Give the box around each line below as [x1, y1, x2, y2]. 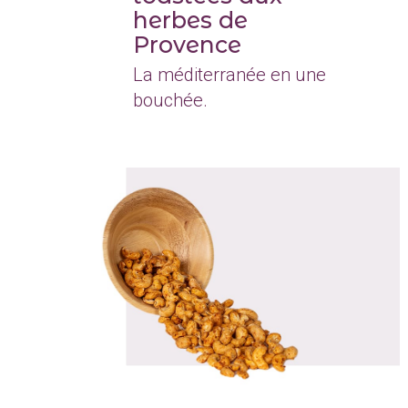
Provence [133, 30, 241, 58]
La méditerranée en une [133, 63, 326, 86]
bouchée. [133, 88, 208, 111]
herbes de [133, 5, 248, 34]
